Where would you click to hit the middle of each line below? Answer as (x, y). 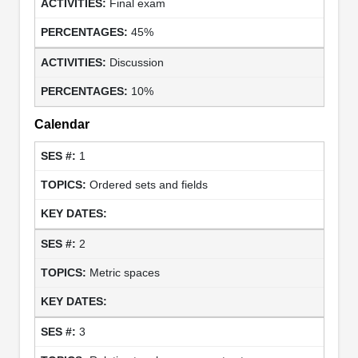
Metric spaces (124, 272)
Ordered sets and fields (148, 184)
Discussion (136, 62)
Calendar (62, 124)
